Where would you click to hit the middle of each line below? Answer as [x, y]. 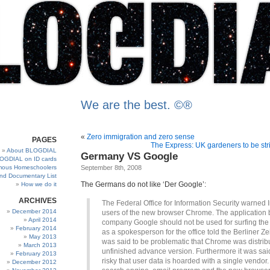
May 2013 [43, 237]
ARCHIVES [38, 201]
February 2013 [36, 253]
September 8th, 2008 [111, 168]
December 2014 [34, 211]
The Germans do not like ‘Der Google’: [143, 184]
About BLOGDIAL [32, 150]
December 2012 [34, 262]
